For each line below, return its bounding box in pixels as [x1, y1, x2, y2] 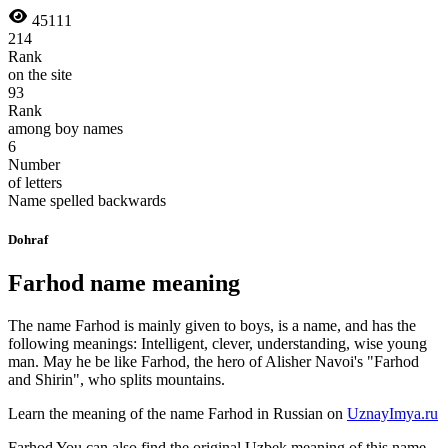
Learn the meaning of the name [8, 405, 208, 423]
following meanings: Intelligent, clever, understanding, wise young [8, 335, 427, 353]
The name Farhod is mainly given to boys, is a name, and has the [8, 317, 416, 335]
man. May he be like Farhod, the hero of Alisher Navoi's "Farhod [8, 353, 419, 371]
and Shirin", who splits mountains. [8, 371, 225, 389]
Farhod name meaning [8, 270, 240, 297]
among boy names [8, 119, 123, 137]
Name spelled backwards [8, 191, 166, 209]
